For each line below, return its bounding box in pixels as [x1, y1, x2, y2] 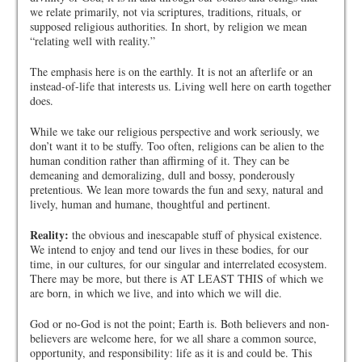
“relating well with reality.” [30, 33, 156, 48]
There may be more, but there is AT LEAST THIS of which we [30, 271, 324, 286]
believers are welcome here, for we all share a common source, [30, 330, 318, 346]
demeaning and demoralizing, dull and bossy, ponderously [30, 167, 296, 183]
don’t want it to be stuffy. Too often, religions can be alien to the [30, 138, 325, 154]
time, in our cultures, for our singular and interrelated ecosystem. [30, 256, 328, 271]
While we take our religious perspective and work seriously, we [30, 124, 320, 139]
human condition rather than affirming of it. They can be [30, 153, 290, 168]
